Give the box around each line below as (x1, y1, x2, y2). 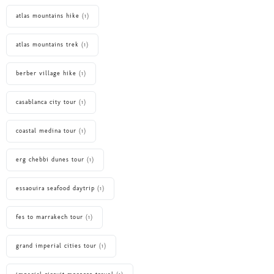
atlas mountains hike (16, 12, 80, 20)
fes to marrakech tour (16, 213, 83, 221)
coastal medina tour (16, 127, 76, 135)
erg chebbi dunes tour (16, 156, 84, 164)
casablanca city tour (16, 98, 76, 106)
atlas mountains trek (16, 41, 79, 49)
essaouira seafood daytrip (16, 185, 95, 193)
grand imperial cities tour (16, 242, 97, 250)
